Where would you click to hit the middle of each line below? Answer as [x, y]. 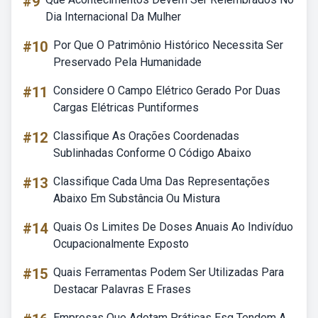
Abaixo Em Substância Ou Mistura [137, 198]
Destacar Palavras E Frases [122, 289]
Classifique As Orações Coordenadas [146, 136]
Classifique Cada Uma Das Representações [161, 181]
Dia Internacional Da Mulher [113, 17]
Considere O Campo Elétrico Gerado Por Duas [167, 91]
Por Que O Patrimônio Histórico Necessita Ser [168, 45]
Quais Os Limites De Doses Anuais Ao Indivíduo [173, 227]
